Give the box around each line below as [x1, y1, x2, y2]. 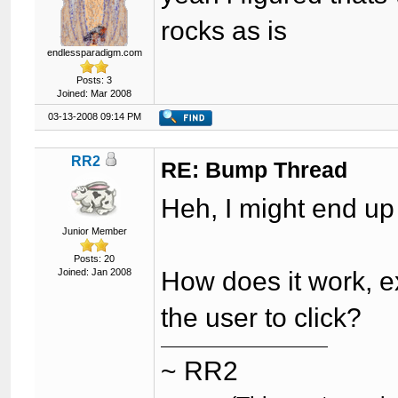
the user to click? [161, 303, 362, 332]
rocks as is [161, 16, 288, 45]
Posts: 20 [74, 253, 115, 264]
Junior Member [61, 226, 127, 236]
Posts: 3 [76, 75, 113, 85]
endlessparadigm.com [46, 47, 142, 58]
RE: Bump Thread [161, 157, 348, 182]
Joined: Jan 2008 [57, 267, 131, 277]
